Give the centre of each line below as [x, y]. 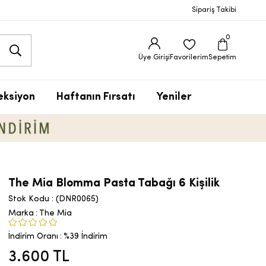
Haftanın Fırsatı [96, 97]
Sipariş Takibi [214, 10]
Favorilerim [189, 57]
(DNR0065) [77, 199]
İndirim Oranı [33, 237]
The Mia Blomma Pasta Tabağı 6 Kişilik [114, 184]
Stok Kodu [29, 199]
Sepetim [222, 57]
